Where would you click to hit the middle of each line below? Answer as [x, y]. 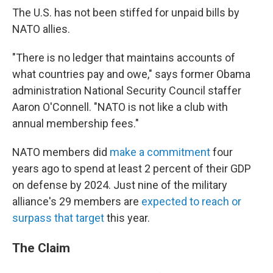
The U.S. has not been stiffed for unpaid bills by [126, 12]
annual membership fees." [76, 123]
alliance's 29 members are [77, 201]
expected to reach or [191, 201]
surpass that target [58, 218]
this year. [127, 218]
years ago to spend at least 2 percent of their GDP [132, 168]
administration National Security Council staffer [127, 90]
